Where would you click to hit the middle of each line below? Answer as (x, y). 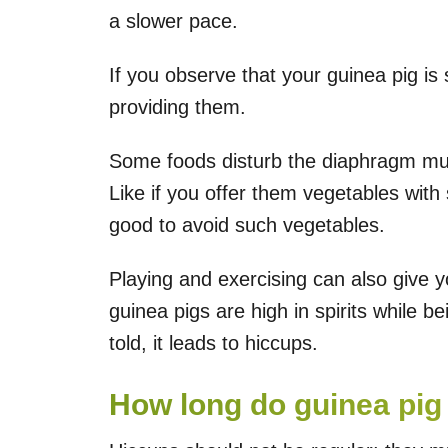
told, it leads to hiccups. (213, 343)
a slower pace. (173, 21)
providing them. (177, 107)
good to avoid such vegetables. (247, 225)
